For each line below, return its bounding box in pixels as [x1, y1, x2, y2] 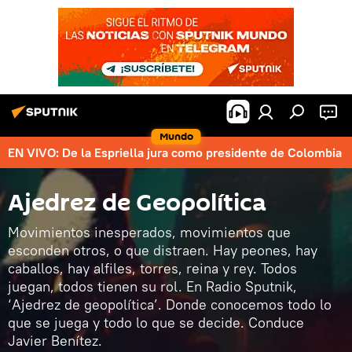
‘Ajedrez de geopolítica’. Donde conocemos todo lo [8, 295, 332, 313]
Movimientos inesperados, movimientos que [8, 223, 291, 241]
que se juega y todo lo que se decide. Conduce [8, 313, 304, 332]
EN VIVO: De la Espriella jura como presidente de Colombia [8, 145, 342, 160]
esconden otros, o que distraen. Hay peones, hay [8, 241, 317, 259]
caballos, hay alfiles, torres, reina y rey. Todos [8, 259, 297, 277]
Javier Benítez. [8, 332, 102, 350]
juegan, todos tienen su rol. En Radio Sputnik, [8, 277, 297, 295]
